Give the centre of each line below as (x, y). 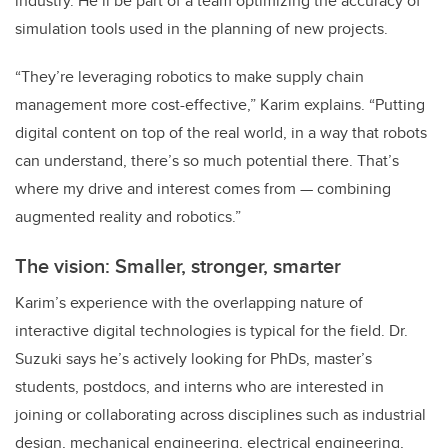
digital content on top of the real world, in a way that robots (221, 133)
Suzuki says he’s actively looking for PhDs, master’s (193, 359)
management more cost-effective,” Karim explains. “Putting (220, 105)
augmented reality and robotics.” (128, 217)
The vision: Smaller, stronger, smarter (178, 266)
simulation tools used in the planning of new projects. (201, 29)
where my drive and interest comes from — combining (203, 189)
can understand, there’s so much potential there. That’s (207, 161)
